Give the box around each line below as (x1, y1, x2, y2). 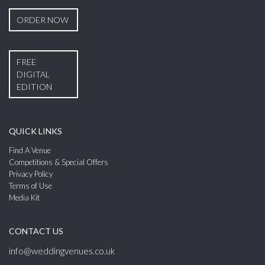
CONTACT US (9, 225, 63, 236)
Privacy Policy (9, 169, 53, 179)
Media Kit (9, 192, 40, 202)
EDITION (17, 81, 52, 92)
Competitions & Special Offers (9, 157, 108, 167)
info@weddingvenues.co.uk (9, 245, 115, 256)
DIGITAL (17, 69, 50, 79)
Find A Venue (9, 145, 51, 155)
